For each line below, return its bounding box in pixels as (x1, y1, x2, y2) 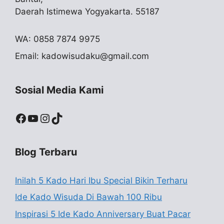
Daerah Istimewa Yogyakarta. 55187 (15, 6, 159, 16)
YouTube (26, 110, 75, 124)
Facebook (14, 110, 70, 124)
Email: (15, 50, 41, 61)
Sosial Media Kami (15, 83, 103, 96)
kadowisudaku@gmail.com (41, 50, 149, 61)
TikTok (50, 110, 87, 124)
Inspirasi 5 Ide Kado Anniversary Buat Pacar (15, 208, 190, 219)
